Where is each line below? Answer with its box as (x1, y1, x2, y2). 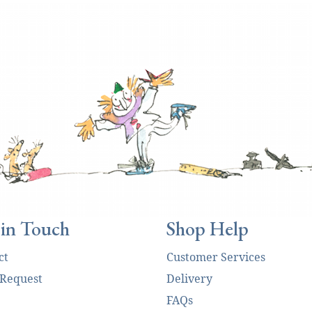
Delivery (166, 271, 212, 286)
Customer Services (166, 249, 265, 265)
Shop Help (166, 216, 249, 241)
